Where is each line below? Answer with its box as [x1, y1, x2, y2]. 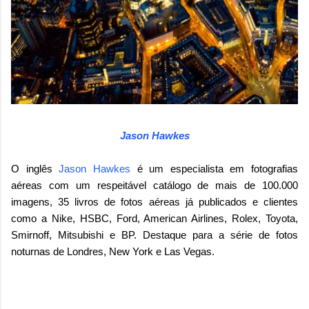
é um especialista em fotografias [130, 163, 298, 175]
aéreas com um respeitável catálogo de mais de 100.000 [11, 179, 298, 192]
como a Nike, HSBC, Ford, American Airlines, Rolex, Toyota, [11, 212, 298, 225]
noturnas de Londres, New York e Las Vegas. [11, 246, 215, 258]
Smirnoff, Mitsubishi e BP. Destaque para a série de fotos [11, 229, 298, 241]
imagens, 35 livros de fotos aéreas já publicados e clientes [11, 196, 298, 208]
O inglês [11, 163, 59, 175]
